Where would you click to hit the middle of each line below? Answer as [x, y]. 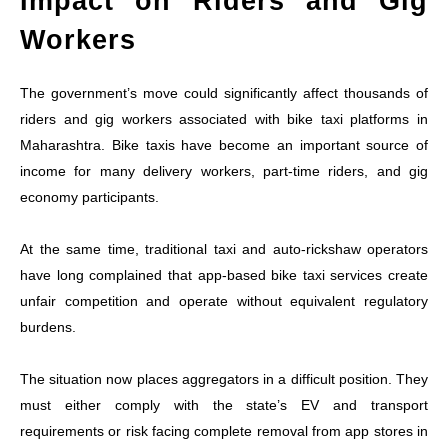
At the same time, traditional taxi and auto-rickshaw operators [224, 248]
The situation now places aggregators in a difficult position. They [224, 378]
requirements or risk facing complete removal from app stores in [224, 430]
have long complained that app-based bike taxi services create [224, 274]
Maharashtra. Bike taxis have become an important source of [224, 144]
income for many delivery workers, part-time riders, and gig [224, 170]
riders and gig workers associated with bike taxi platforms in [224, 118]
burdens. [48, 326]
